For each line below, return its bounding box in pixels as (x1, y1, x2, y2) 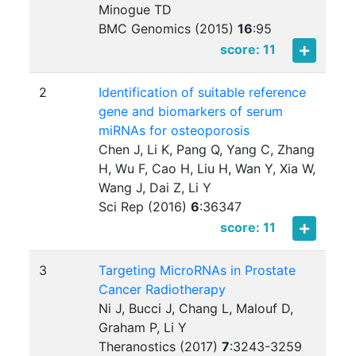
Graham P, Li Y (99, 319, 188, 336)
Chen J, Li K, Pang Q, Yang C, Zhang (99, 141, 315, 158)
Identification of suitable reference (99, 84, 307, 101)
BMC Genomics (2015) (99, 21, 238, 37)
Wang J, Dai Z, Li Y (99, 180, 212, 196)
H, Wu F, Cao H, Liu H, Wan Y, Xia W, (99, 161, 316, 177)
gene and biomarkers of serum (99, 103, 284, 120)
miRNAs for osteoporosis (99, 122, 250, 139)
